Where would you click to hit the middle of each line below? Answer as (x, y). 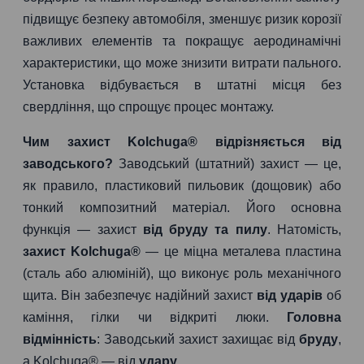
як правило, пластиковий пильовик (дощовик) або (182, 186)
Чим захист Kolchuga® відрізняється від (182, 142)
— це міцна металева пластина (241, 251)
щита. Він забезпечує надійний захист (140, 295)
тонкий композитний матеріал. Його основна (182, 208)
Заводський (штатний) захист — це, (227, 164)
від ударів (290, 295)
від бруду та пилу (205, 230)
